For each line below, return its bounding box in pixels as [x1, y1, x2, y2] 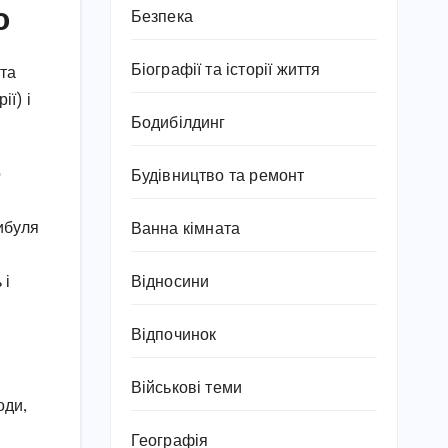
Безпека [130, 9, 193, 26]
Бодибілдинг [130, 115, 226, 132]
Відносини [130, 274, 210, 291]
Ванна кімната [130, 221, 241, 238]
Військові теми [130, 380, 243, 397]
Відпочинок [130, 327, 217, 344]
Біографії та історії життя [130, 62, 321, 79]
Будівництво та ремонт [130, 168, 305, 185]
